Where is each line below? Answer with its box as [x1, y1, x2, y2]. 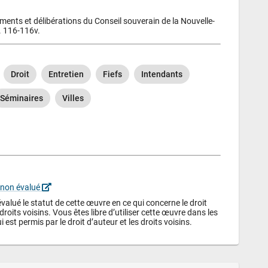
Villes [62, 93, 84, 103]
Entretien [48, 69, 84, 79]
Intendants [141, 69, 182, 79]
